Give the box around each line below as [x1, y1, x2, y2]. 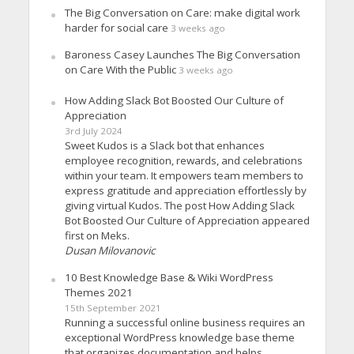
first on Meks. [64, 228, 130, 243]
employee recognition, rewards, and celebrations [64, 153, 303, 168]
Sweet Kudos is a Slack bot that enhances [64, 137, 265, 153]
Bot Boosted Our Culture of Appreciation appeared [64, 213, 310, 228]
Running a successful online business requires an [64, 314, 305, 330]
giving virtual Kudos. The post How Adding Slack [64, 198, 295, 213]
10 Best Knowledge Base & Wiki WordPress [64, 269, 273, 284]
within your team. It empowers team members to [64, 168, 303, 183]
